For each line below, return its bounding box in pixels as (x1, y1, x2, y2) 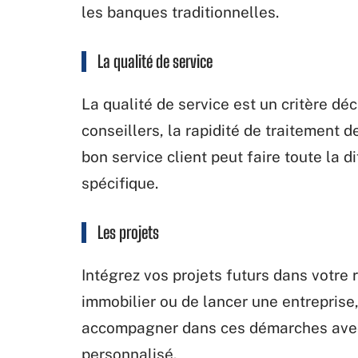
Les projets (97, 221, 159, 242)
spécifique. (82, 173, 158, 192)
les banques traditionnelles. (82, 2, 279, 21)
